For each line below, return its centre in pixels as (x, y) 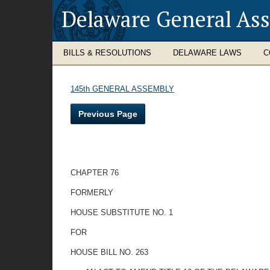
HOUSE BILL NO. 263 (109, 252)
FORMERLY (92, 193)
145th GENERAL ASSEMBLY (122, 89)
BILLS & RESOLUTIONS (107, 53)
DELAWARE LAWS (207, 53)
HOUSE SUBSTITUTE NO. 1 (122, 212)
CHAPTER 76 (95, 173)
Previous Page (108, 114)
